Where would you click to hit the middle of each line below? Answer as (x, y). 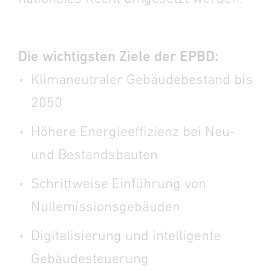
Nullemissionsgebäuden (106, 206)
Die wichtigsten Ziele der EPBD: (118, 56)
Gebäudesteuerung (90, 258)
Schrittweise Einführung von (119, 183)
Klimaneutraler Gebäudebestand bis (142, 79)
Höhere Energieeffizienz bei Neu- (133, 131)
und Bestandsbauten (94, 154)
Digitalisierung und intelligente (126, 235)
